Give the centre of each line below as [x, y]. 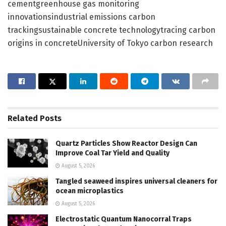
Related [23, 118]
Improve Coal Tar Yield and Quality [112, 153]
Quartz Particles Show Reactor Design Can [126, 143]
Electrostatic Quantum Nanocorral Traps [124, 219]
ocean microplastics [90, 191]
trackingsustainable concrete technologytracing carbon [111, 30]
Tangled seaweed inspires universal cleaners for [136, 181]
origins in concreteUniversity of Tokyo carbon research [110, 43]
